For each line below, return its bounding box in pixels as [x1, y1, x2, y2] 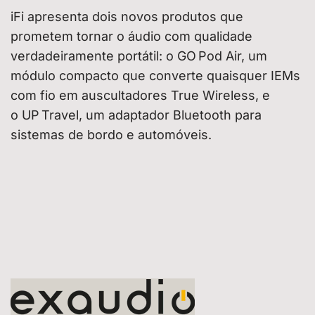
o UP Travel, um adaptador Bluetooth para [11, 108, 262, 123]
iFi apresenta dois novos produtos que [11, 9, 243, 25]
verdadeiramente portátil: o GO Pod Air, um [11, 49, 267, 64]
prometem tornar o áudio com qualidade [11, 29, 252, 44]
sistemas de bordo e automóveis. [11, 127, 212, 143]
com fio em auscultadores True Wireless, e [11, 88, 270, 103]
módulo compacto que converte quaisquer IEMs [11, 68, 300, 84]
